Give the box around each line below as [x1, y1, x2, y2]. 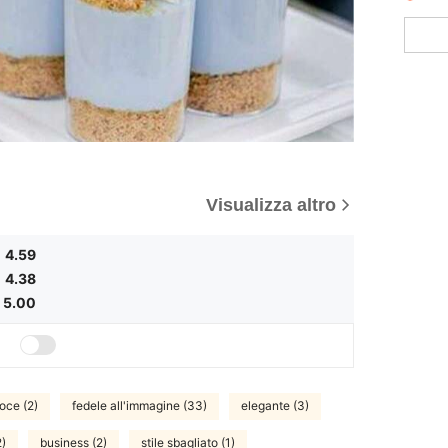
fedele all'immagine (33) [72, 398, 207, 414]
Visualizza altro [206, 194, 336, 215]
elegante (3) [241, 398, 309, 414]
